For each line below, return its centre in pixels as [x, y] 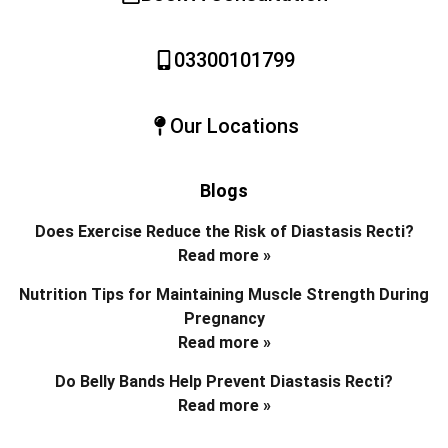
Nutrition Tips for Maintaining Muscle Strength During [224, 295]
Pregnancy [224, 319]
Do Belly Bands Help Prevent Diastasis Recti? [224, 382]
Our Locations [234, 126]
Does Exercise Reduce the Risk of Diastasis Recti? [224, 232]
